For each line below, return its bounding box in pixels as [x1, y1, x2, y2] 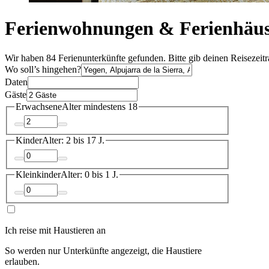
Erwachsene [16, 101, 62, 112]
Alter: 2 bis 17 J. [42, 135, 104, 146]
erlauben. [5, 256, 40, 267]
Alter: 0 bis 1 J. [61, 169, 118, 180]
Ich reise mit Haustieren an [5, 225, 106, 235]
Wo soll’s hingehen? [5, 64, 81, 74]
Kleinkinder [16, 169, 61, 180]
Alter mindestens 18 [62, 101, 138, 112]
